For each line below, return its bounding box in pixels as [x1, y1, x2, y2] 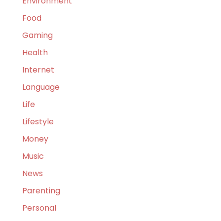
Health [22, 47, 48, 59]
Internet [22, 64, 54, 76]
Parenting [22, 185, 60, 197]
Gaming [22, 30, 53, 41]
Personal [22, 202, 56, 214]
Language [22, 81, 60, 93]
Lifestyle [22, 116, 54, 128]
